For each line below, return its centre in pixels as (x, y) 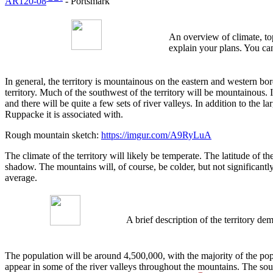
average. (21, 178)
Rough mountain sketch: (53, 135)
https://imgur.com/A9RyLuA (156, 135)
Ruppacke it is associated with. (64, 115)
